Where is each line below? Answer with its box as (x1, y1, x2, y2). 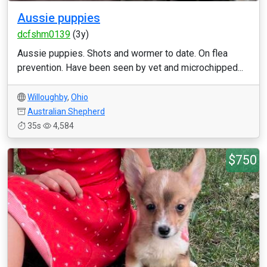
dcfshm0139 (17, 29, 70, 40)
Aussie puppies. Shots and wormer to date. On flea (17, 48, 228, 59)
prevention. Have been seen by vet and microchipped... (17, 62, 243, 73)
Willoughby (27, 92, 67, 102)
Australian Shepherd (27, 107, 105, 116)
